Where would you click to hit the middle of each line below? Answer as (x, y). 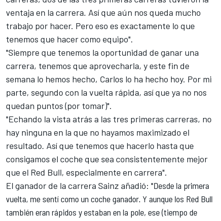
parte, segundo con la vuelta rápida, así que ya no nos (106, 92)
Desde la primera (181, 185)
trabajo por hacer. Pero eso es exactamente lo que (100, 25)
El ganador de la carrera (52, 185)
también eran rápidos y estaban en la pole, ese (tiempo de (102, 212)
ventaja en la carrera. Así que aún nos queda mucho (103, 12)
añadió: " (136, 185)
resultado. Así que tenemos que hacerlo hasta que (100, 145)
